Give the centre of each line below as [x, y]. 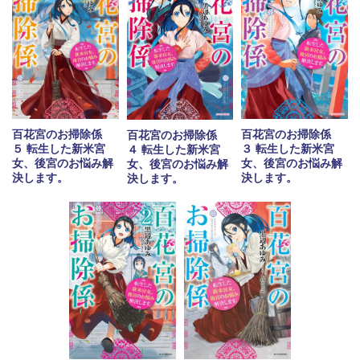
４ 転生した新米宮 [173, 149]
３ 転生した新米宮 [288, 149]
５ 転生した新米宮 [59, 149]
